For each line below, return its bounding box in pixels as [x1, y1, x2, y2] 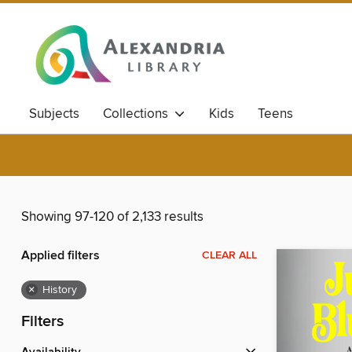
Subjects [29, 105, 79, 123]
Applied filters [21, 247, 100, 265]
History [42, 283, 77, 298]
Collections [103, 105, 174, 123]
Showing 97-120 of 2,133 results [21, 208, 203, 226]
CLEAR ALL [202, 248, 257, 263]
